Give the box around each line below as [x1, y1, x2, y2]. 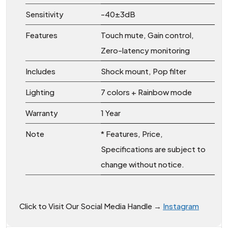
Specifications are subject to [101, 144, 206, 154]
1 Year [101, 107, 121, 118]
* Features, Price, [101, 128, 163, 138]
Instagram [163, 201, 199, 211]
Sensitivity [25, 9, 64, 19]
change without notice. [101, 159, 184, 169]
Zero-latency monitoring [101, 45, 190, 55]
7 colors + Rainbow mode [101, 87, 192, 97]
